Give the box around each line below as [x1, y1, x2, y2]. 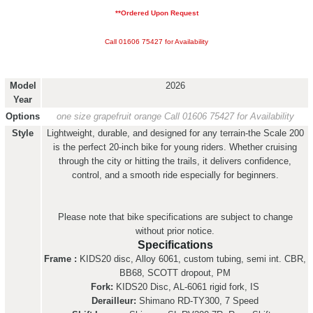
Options [6, 111, 40, 122]
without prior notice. [136, 226, 214, 236]
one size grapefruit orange [56, 111, 164, 122]
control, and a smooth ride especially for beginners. [71, 170, 279, 180]
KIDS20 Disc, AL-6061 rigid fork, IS [113, 282, 259, 292]
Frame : [44, 254, 77, 264]
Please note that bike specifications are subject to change [57, 212, 293, 222]
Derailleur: [92, 296, 136, 306]
